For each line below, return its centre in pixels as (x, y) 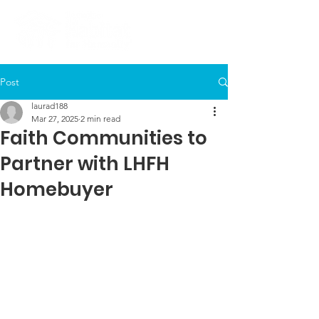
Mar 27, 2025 (55, 119)
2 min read (100, 119)
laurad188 (49, 106)
